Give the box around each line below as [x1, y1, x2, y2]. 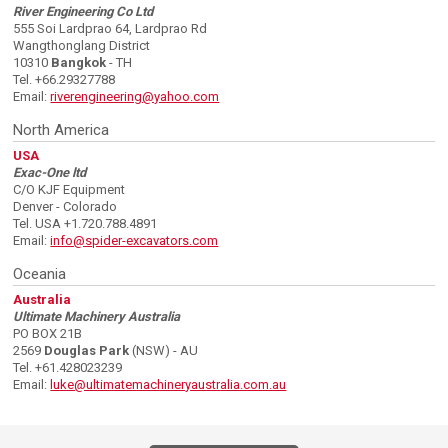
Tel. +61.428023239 [13, 360, 123, 376]
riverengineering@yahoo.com [50, 89, 220, 105]
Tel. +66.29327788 [13, 72, 116, 88]
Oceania [13, 265, 67, 284]
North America [13, 121, 110, 140]
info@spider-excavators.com [50, 233, 219, 249]
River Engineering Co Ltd [13, 4, 154, 20]
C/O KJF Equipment [13, 182, 126, 198]
